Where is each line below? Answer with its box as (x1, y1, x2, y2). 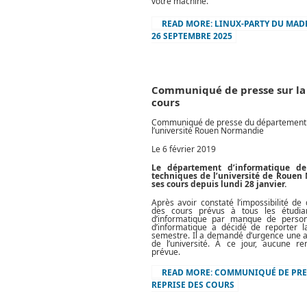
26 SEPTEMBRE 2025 (151, 30, 232, 42)
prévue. (151, 246, 180, 258)
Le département (151, 162, 228, 174)
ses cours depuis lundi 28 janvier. (151, 178, 286, 191)
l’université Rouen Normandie (151, 125, 264, 137)
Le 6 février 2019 (151, 143, 216, 156)
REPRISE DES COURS (151, 279, 234, 291)
